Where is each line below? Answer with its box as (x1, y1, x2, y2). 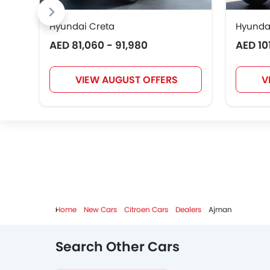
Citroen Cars (124, 204, 168, 215)
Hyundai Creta (49, 20, 115, 33)
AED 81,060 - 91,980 (49, 38, 148, 52)
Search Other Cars (55, 237, 180, 257)
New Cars (84, 204, 117, 215)
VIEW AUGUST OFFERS (75, 73, 178, 87)
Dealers (175, 204, 201, 215)
